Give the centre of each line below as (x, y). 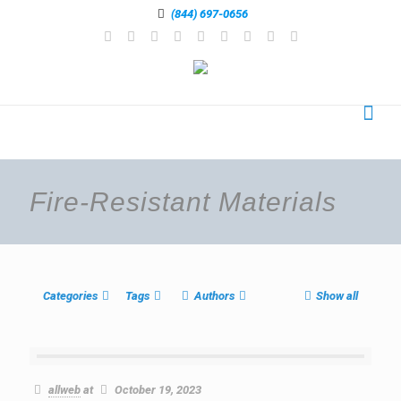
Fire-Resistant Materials (183, 202)
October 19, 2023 (158, 390)
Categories (70, 296)
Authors (214, 296)
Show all (337, 296)
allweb (65, 390)
